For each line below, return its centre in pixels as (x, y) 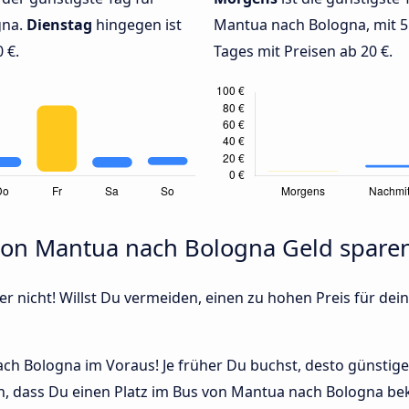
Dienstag (59, 25)
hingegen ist (137, 25)
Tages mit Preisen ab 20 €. (303, 52)
